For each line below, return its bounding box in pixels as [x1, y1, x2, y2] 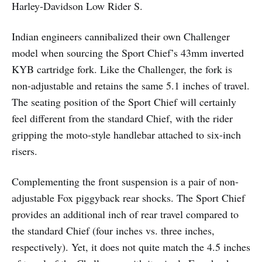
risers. [12, 143, 37, 158]
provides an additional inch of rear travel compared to [12, 206, 239, 221]
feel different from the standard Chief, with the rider [12, 111, 233, 125]
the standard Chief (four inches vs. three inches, [12, 223, 215, 237]
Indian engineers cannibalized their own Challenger [12, 29, 230, 43]
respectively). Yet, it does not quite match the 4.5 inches [12, 239, 250, 254]
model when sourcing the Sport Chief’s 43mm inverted [12, 45, 244, 60]
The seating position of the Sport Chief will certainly [12, 94, 236, 109]
